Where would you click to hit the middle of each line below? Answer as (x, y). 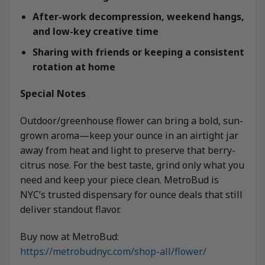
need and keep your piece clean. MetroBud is (119, 180)
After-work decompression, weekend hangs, (138, 17)
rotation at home (74, 67)
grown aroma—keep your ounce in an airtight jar (129, 136)
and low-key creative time (95, 32)
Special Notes (53, 94)
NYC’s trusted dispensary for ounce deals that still (131, 195)
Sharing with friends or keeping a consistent (138, 52)
